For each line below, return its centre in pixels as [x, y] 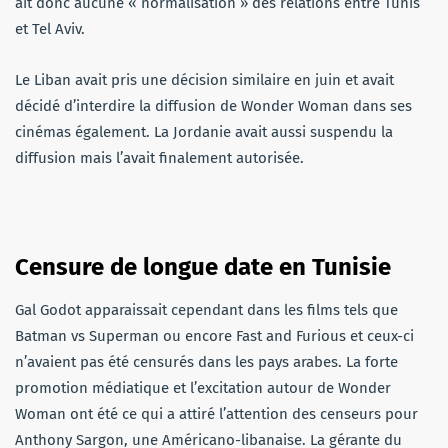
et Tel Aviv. [50, 28]
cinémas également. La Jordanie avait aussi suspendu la [204, 131]
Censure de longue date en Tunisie [203, 266]
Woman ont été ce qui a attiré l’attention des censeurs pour [216, 413]
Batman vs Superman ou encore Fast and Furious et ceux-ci [214, 335]
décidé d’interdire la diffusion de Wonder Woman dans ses [213, 105]
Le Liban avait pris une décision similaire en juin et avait [204, 79]
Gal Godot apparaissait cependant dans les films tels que [206, 309]
